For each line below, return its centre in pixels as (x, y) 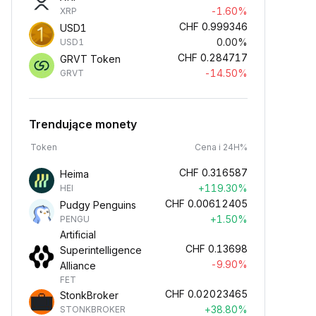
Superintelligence (101, 250)
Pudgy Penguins (98, 205)
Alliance (78, 266)
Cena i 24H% (221, 147)
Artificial (78, 235)
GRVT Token (90, 59)
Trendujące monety (83, 124)
